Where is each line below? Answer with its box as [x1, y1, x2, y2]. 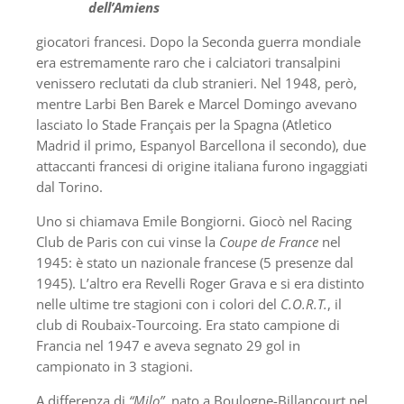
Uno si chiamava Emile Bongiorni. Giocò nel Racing [36, 212, 352, 231]
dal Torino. [36, 178, 103, 197]
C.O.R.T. [280, 295, 327, 314]
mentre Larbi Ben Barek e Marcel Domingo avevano [36, 95, 357, 114]
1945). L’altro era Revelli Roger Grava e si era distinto [36, 274, 364, 293]
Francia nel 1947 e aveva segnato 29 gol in [36, 336, 300, 355]
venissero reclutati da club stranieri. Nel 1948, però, [36, 74, 357, 93]
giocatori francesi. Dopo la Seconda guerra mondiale [36, 32, 361, 51]
